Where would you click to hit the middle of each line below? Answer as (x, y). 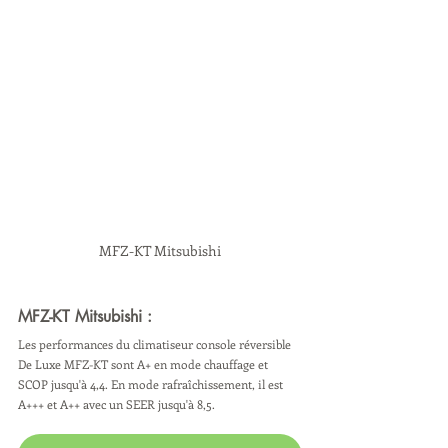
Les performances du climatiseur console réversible (156, 343)
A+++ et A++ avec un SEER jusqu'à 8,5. (116, 403)
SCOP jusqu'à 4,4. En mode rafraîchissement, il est (152, 383)
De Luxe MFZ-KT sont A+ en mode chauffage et (144, 363)
